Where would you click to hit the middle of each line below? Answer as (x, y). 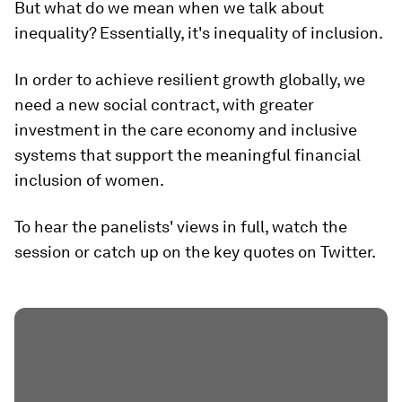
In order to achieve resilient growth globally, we (190, 79)
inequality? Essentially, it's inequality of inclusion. (199, 33)
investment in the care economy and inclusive (186, 130)
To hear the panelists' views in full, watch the (181, 227)
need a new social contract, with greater (164, 105)
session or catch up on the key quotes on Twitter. (195, 252)
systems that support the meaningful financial (188, 155)
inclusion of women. (89, 180)
